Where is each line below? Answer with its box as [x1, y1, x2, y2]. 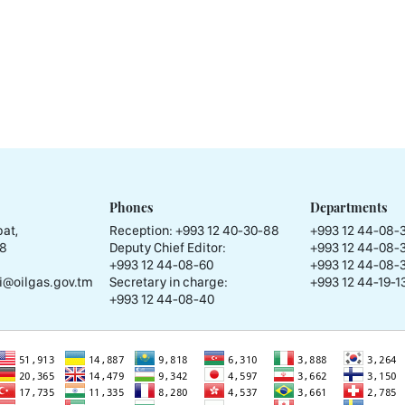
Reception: [109, 222, 175, 240]
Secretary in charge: [109, 274, 228, 291]
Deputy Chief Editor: [109, 240, 226, 257]
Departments [310, 198, 387, 217]
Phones [109, 198, 153, 217]
